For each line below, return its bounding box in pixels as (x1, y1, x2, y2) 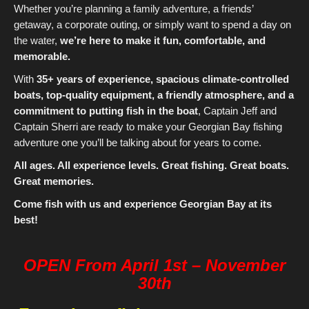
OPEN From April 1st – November (23, 256, 286, 275)
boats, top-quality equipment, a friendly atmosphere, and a (14, 89, 294, 101)
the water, (14, 34, 60, 46)
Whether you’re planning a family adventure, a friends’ (14, 3, 253, 14)
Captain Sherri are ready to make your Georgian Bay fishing (14, 121, 282, 132)
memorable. (14, 50, 70, 62)
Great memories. (14, 175, 94, 187)
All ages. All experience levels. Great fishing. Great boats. (14, 159, 289, 171)
